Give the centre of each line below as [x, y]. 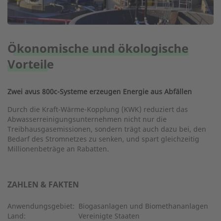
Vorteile [31, 64]
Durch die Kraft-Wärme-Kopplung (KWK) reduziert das [98, 109]
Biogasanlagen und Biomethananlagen [143, 206]
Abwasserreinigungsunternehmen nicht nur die [87, 119]
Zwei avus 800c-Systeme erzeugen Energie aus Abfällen [100, 91]
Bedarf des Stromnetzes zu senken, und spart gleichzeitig [103, 139]
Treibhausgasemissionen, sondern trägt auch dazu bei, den [107, 129]
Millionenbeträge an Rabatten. [58, 148]
